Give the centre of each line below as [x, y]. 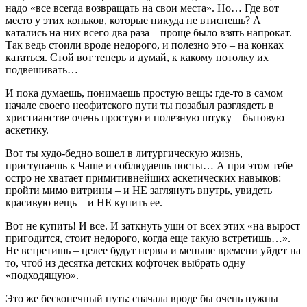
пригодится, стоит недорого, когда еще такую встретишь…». [148, 238]
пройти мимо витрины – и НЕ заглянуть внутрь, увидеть [139, 190]
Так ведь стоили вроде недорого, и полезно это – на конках [145, 45]
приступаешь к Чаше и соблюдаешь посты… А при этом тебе [149, 165]
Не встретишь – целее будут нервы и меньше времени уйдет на [153, 250]
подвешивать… [42, 69]
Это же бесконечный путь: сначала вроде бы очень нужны [142, 298]
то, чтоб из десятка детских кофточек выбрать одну [125, 262]
